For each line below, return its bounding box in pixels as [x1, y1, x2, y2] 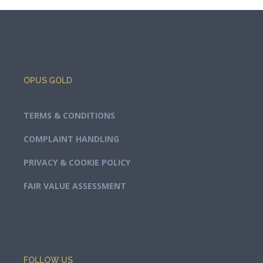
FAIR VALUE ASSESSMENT [23, 180, 126, 192]
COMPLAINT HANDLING [23, 133, 119, 145]
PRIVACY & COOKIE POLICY [23, 157, 130, 168]
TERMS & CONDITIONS [23, 110, 115, 122]
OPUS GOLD [23, 76, 72, 86]
